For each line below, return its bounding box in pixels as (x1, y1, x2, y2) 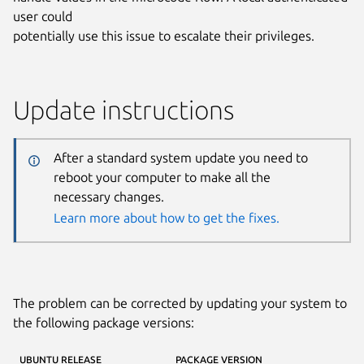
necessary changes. (53, 189, 164, 205)
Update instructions (13, 94, 234, 124)
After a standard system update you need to (53, 150, 308, 166)
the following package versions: (13, 314, 194, 330)
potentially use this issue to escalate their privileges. (13, 28, 314, 43)
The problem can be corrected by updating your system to (13, 295, 347, 310)
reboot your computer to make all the (53, 170, 271, 185)
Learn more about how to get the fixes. (53, 210, 279, 226)
